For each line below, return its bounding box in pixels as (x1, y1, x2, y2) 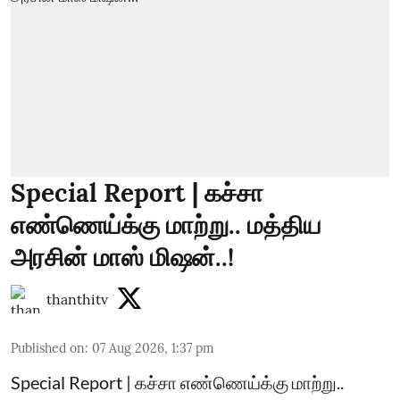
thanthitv (46, 290, 108, 308)
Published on (11, 340, 85, 356)
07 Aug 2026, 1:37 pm (92, 340, 214, 356)
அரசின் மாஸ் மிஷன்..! (11, 241, 234, 273)
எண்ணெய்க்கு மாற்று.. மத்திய (11, 209, 321, 241)
